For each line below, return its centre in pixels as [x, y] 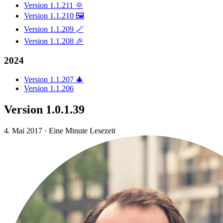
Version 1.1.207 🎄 [54, 80]
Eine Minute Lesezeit [82, 131]
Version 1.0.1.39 [44, 110]
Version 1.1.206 [49, 89]
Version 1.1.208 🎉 [54, 41]
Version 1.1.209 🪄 [54, 29]
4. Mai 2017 [23, 131]
